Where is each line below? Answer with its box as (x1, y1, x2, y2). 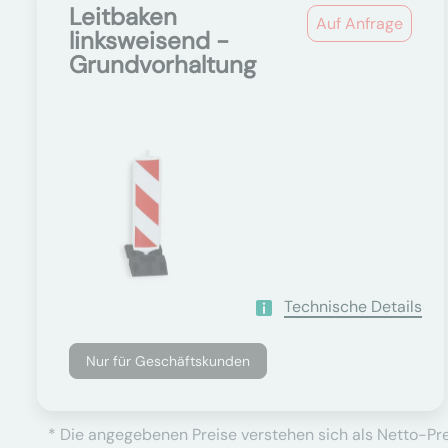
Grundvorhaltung (69, 49, 256, 80)
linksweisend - (69, 25, 229, 56)
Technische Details (283, 296, 422, 317)
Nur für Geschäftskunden (86, 352, 250, 370)
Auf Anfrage (316, 13, 404, 34)
